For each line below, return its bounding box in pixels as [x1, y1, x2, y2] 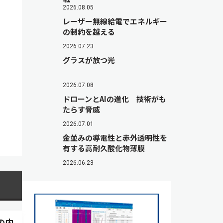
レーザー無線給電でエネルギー [63, 16, 167, 26]
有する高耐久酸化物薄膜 [63, 143, 145, 153]
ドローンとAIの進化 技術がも [63, 94, 166, 104]
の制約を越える [63, 26, 115, 37]
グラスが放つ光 [63, 55, 115, 65]
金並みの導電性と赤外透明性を [63, 132, 167, 143]
